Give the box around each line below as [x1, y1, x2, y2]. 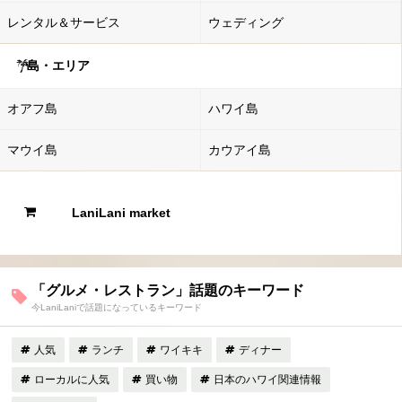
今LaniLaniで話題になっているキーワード [31, 301, 202, 312]
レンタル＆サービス [7, 15, 120, 31]
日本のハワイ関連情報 [214, 372, 322, 386]
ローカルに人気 [34, 372, 110, 386]
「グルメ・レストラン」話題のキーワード [31, 282, 304, 298]
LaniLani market [72, 205, 171, 220]
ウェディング [207, 15, 284, 31]
